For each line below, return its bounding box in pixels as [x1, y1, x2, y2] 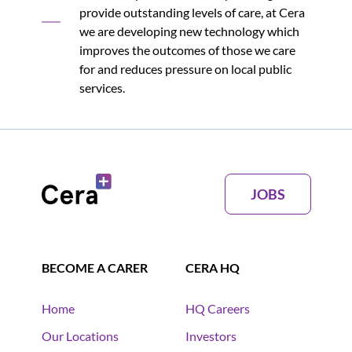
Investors [185, 328, 236, 343]
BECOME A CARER [41, 259, 148, 275]
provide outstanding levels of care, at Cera [79, 4, 305, 20]
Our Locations [41, 328, 119, 343]
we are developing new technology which [79, 23, 299, 38]
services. [79, 79, 125, 95]
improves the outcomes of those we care [79, 42, 295, 57]
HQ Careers [185, 300, 250, 316]
